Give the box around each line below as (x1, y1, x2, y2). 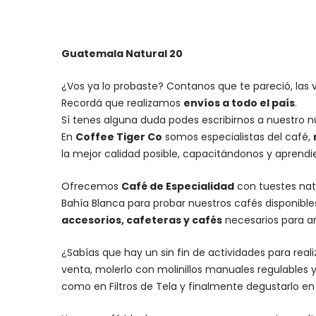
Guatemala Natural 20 (61, 46, 183, 61)
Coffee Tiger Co (75, 129, 162, 144)
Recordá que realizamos (61, 95, 183, 110)
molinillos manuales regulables (157, 262, 308, 276)
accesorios (61, 212, 121, 227)
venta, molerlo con (61, 262, 157, 276)
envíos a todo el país (183, 95, 295, 110)
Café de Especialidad (121, 178, 234, 193)
